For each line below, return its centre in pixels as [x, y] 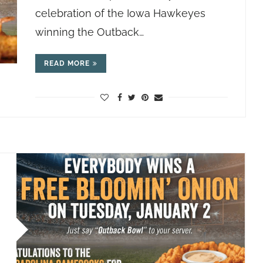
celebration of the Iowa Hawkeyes [120, 13]
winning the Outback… [89, 32]
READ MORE [67, 63]
